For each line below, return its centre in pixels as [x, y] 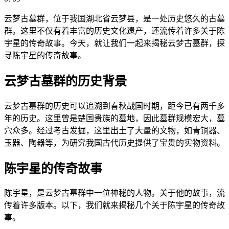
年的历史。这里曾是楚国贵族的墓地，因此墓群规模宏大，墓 [114, 118]
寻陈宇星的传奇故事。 [45, 55]
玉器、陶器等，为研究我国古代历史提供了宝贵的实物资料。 [114, 143]
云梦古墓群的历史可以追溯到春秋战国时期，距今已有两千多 [114, 106]
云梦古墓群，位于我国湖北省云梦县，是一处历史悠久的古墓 [114, 18]
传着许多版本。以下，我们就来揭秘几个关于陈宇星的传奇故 [114, 205]
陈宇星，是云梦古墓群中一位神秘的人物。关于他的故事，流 [114, 193]
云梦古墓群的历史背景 [65, 81]
